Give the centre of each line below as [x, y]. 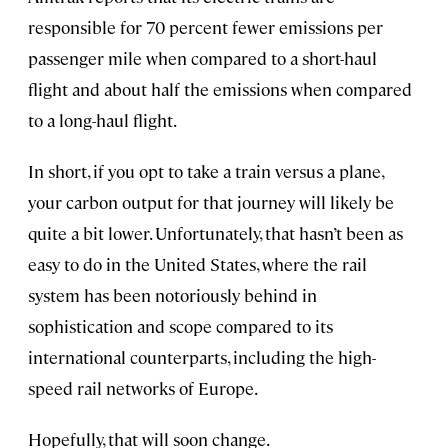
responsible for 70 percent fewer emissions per [205, 26]
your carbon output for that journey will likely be [211, 201]
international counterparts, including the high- [202, 356]
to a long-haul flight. [102, 119]
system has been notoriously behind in [172, 294]
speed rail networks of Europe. [143, 387]
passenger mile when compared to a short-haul [202, 57]
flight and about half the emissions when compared [220, 88]
